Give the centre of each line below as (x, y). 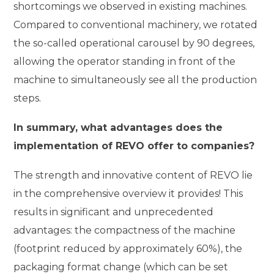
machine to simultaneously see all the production (135, 80)
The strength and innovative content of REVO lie (133, 175)
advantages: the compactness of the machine (125, 230)
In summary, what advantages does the (118, 127)
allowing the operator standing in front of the (125, 62)
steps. (28, 98)
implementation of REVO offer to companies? (134, 146)
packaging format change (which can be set (121, 267)
